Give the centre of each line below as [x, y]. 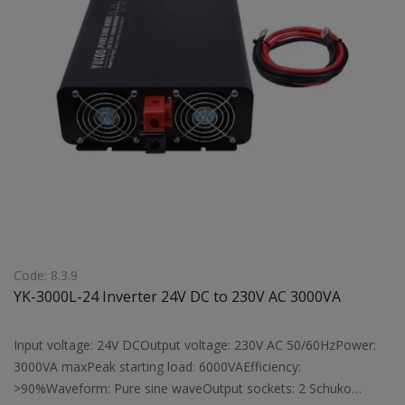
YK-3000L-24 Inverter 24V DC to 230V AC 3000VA [177, 296]
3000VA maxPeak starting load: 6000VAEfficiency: [157, 366]
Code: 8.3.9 [46, 275]
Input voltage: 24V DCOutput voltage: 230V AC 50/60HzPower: [195, 344]
